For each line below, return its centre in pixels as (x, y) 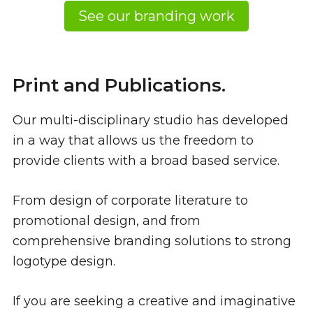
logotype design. (64, 262)
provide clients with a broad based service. (146, 161)
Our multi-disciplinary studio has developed (151, 121)
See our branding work (156, 16)
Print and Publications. (119, 86)
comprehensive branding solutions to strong (152, 241)
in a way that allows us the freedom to (133, 141)
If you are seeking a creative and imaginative (154, 301)
